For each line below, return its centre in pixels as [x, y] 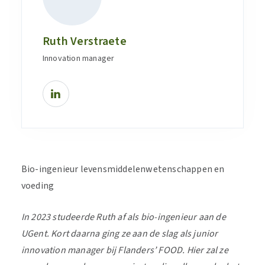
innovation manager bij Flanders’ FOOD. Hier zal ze [125, 250]
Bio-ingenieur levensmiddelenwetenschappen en [123, 169]
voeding [38, 186]
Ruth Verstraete [84, 41]
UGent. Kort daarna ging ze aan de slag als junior [119, 234]
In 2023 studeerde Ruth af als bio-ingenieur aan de [123, 217]
